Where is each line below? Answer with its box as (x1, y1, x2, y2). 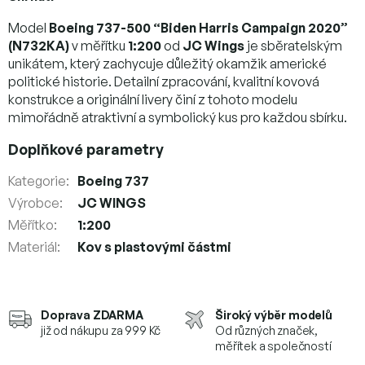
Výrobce (8, 194, 59, 211)
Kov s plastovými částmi (77, 238, 231, 255)
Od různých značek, (215, 323, 319, 337)
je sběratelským (244, 37, 342, 54)
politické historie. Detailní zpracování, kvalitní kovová (8, 73, 319, 90)
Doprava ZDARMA (41, 307, 143, 322)
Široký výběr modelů (215, 307, 332, 322)
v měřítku (69, 37, 128, 54)
